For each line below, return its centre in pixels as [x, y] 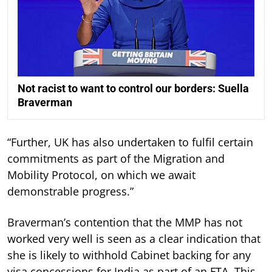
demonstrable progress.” [70, 191]
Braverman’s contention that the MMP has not [125, 222]
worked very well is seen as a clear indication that [134, 238]
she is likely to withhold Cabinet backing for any [129, 255]
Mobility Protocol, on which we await [101, 175]
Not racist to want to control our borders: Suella [133, 88]
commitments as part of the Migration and [116, 158]
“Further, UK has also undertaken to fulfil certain [130, 142]
